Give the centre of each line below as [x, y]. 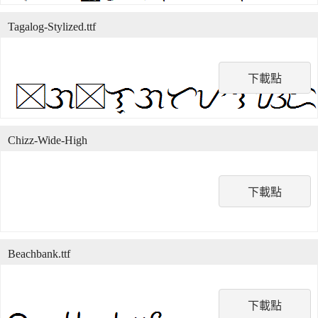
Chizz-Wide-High [48, 140]
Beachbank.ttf [39, 254]
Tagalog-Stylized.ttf [52, 27]
